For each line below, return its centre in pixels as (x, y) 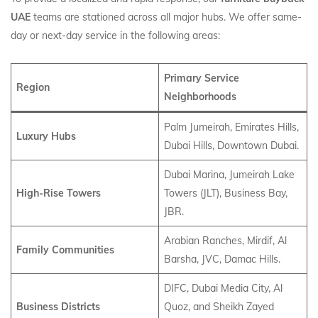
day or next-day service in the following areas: (115, 35)
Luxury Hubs (46, 136)
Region (33, 87)
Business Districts (58, 307)
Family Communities (65, 250)
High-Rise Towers (59, 193)
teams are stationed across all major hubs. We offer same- (166, 17)
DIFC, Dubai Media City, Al (223, 288)
